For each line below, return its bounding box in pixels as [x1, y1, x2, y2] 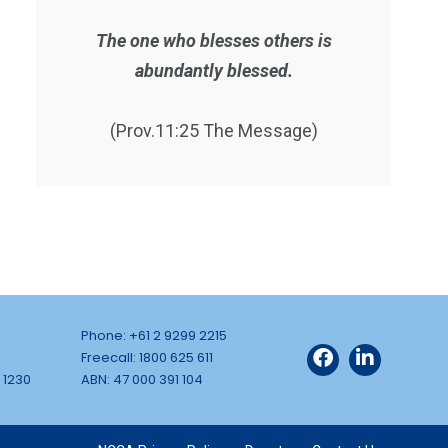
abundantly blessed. [134, 59, 293, 81]
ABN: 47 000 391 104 [81, 370, 203, 389]
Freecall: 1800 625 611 [81, 348, 213, 367]
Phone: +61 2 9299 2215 [81, 326, 227, 345]
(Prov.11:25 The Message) [109, 119, 318, 141]
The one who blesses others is [95, 29, 332, 51]
